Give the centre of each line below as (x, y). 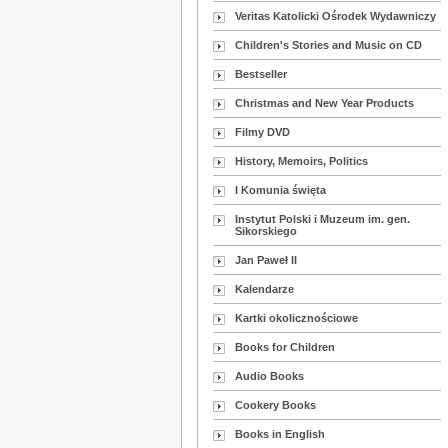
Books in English (280, 434)
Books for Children (285, 347)
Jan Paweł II (266, 260)
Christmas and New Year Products (325, 103)
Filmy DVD (263, 132)
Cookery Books (276, 405)
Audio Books (270, 376)
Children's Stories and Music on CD (329, 45)
